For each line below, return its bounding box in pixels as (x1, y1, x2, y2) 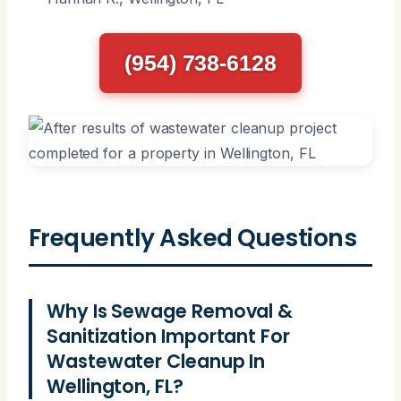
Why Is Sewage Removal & (47, 297, 294, 324)
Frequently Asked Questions (29, 220, 357, 254)
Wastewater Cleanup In (47, 347, 266, 374)
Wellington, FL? (47, 372, 183, 399)
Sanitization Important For (47, 322, 290, 349)
